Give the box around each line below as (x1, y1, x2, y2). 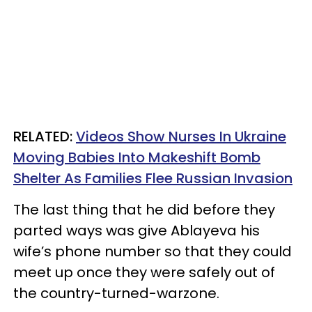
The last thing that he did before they (13, 199, 275, 219)
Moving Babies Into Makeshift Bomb (13, 147, 260, 167)
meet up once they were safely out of (13, 262, 275, 282)
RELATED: (13, 126, 76, 146)
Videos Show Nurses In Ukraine (76, 126, 286, 146)
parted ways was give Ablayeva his (13, 220, 260, 240)
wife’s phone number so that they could (13, 241, 292, 261)
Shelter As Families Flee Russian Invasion (13, 168, 292, 188)
